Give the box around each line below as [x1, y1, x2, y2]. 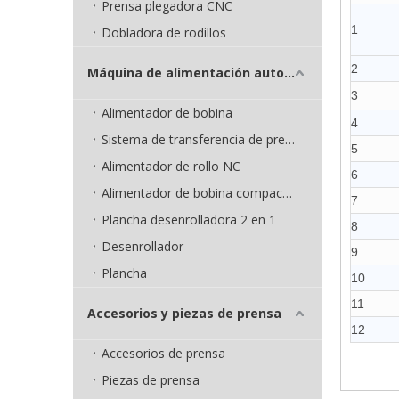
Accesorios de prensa [102, 345, 225, 362]
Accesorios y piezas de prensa [87, 305, 281, 322]
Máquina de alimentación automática [284, 64, 295, 81]
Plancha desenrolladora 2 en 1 [102, 211, 276, 228]
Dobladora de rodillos [102, 24, 226, 41]
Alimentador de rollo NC [102, 158, 240, 175]
